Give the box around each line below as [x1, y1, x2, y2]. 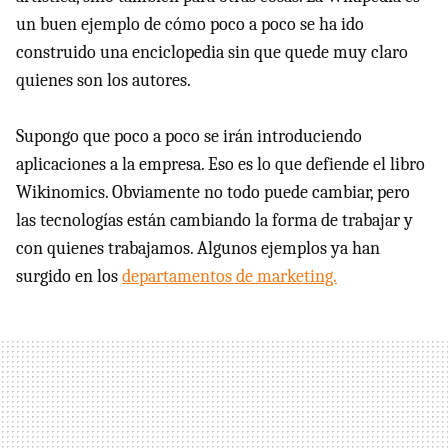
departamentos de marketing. [122, 266, 337, 287]
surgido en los [16, 266, 122, 287]
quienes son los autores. [16, 70, 191, 91]
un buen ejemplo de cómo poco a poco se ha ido [16, 14, 364, 35]
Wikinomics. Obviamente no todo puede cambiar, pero [16, 182, 410, 203]
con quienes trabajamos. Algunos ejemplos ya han [16, 238, 380, 259]
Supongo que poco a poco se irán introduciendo [16, 126, 362, 147]
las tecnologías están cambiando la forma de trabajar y [16, 210, 413, 231]
